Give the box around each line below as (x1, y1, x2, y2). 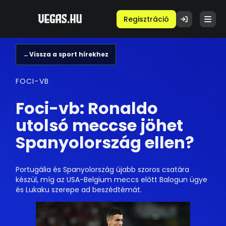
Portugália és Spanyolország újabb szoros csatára (16, 164, 189, 175)
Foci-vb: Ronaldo (16, 96, 158, 120)
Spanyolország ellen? (16, 131, 194, 154)
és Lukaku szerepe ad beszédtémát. (16, 185, 142, 195)
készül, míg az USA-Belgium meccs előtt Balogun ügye (16, 175, 207, 185)
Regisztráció (124, 14, 169, 24)
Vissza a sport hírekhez (29, 50, 108, 59)
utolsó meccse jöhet (16, 114, 183, 137)
